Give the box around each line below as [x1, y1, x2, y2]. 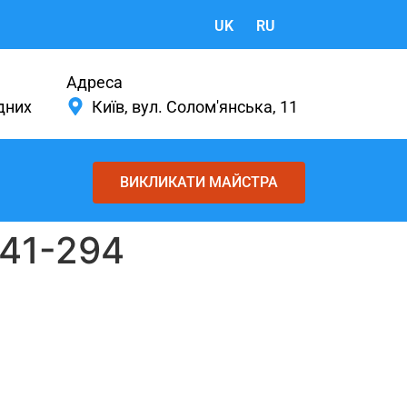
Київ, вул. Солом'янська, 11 [91, 96, 298, 116]
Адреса [65, 72, 123, 92]
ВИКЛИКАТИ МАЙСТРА [119, 174, 278, 191]
